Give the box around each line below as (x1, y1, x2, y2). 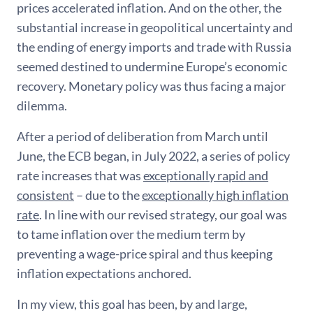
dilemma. (17, 97, 67, 113)
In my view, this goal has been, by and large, (17, 296, 247, 312)
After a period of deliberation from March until (17, 128, 268, 144)
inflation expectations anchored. (17, 265, 191, 281)
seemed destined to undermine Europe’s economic (17, 58, 287, 74)
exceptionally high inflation (142, 187, 289, 203)
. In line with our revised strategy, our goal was (39, 206, 287, 222)
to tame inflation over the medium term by (17, 226, 245, 242)
